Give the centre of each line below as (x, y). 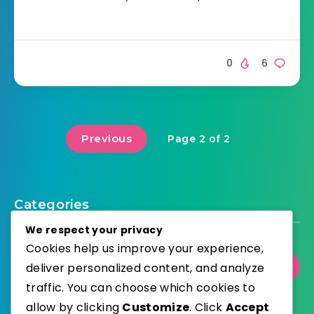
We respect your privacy (94, 230)
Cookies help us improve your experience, (145, 248)
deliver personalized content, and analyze (145, 268)
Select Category (80, 267)
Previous (107, 139)
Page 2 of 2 (199, 139)
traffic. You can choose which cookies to (141, 287)
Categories (52, 205)
